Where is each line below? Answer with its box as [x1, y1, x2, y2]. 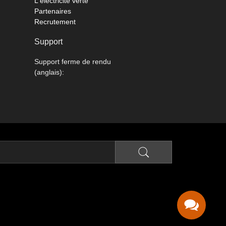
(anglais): [34, 68, 65, 77]
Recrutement [34, 18, 76, 26]
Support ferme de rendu [34, 58, 111, 66]
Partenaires [34, 7, 72, 16]
